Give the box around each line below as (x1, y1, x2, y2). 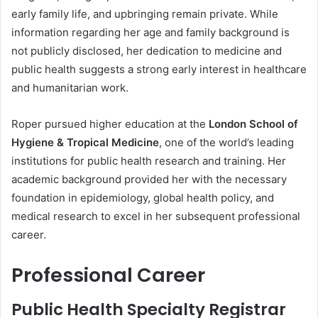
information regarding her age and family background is (11, 26, 290, 39)
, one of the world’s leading (159, 136, 294, 149)
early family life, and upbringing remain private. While (11, 7, 278, 21)
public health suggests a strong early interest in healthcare (11, 62, 307, 76)
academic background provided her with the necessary (11, 172, 287, 186)
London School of (209, 117, 298, 131)
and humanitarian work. (11, 81, 128, 94)
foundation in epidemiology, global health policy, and (11, 191, 274, 204)
